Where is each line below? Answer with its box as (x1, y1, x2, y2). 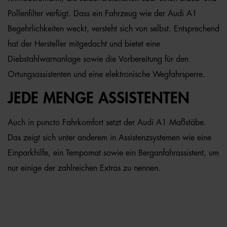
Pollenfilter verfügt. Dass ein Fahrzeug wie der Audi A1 (8, 10, 197, 18)
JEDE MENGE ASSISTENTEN (8, 91, 190, 106)
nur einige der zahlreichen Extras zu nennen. (8, 164, 161, 172)
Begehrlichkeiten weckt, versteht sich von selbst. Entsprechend (8, 25, 219, 33)
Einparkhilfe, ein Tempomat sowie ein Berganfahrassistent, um (8, 149, 219, 157)
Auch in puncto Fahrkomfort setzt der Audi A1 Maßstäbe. (8, 119, 206, 127)
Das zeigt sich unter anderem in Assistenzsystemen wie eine (8, 134, 211, 142)
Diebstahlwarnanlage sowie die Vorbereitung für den (8, 55, 188, 63)
